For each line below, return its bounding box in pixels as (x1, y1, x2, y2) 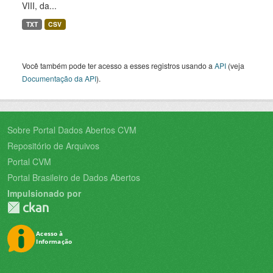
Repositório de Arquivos (7, 140, 99, 152)
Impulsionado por (7, 187, 81, 199)
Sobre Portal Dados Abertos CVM (7, 124, 136, 136)
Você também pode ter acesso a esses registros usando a (22, 60, 214, 71)
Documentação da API (22, 73, 96, 83)
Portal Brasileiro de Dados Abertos (7, 171, 140, 183)
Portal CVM (7, 155, 51, 168)
